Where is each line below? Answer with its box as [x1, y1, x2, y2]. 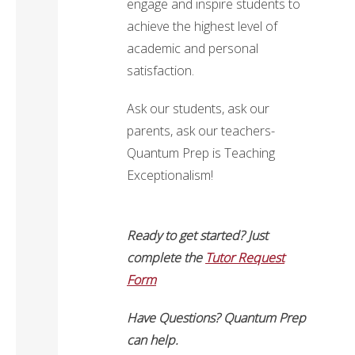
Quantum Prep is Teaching [127, 144, 276, 162]
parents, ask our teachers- [127, 122, 276, 140]
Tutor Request [205, 249, 285, 267]
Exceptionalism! [127, 166, 214, 185]
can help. [127, 331, 179, 349]
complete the [127, 249, 206, 267]
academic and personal [127, 40, 259, 58]
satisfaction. [127, 62, 195, 80]
